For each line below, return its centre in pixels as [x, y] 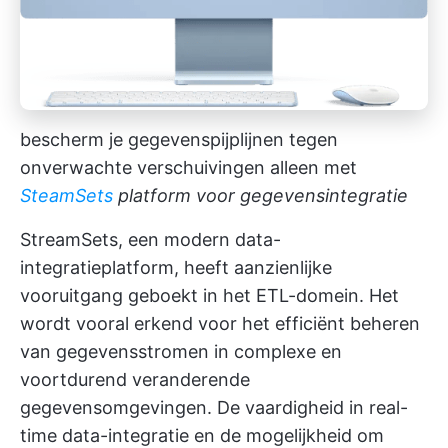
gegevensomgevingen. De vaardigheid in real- [214, 408]
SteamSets [66, 196]
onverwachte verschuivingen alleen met [188, 168]
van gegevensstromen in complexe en [181, 352]
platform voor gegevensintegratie [260, 196]
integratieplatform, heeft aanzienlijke [176, 268]
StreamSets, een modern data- [150, 240]
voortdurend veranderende [135, 380]
